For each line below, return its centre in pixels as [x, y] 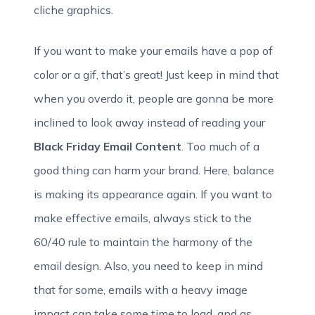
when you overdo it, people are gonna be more [154, 98]
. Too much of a [220, 146]
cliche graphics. [73, 10]
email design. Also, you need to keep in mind [148, 266]
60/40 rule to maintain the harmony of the [143, 242]
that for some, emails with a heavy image [141, 290]
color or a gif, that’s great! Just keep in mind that [156, 75]
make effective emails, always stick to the [143, 218]
